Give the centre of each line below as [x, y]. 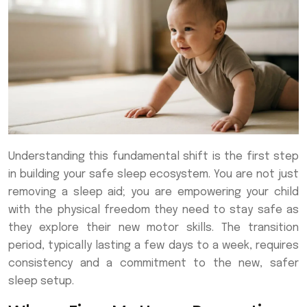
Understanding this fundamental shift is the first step [153, 157]
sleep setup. [41, 282]
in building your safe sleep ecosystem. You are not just [153, 175]
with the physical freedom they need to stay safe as [153, 210]
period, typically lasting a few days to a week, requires [153, 246]
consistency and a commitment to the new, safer [153, 264]
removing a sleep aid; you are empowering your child [153, 193]
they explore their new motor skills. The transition [153, 228]
